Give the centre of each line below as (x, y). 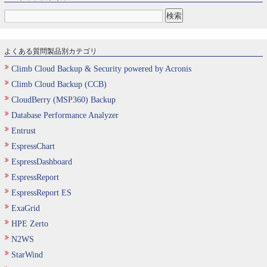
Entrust (24, 131)
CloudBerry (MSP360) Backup (63, 100)
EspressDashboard (42, 162)
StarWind (27, 255)
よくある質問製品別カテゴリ (51, 50)
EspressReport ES (41, 193)
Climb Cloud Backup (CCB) (59, 84)
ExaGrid (26, 208)
